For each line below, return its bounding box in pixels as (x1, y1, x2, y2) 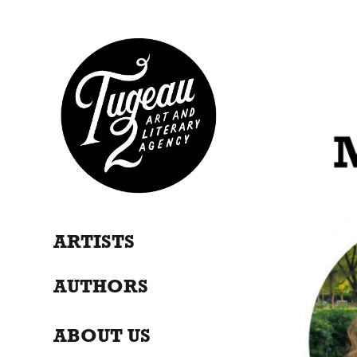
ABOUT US (53, 324, 151, 347)
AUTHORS (53, 275, 149, 297)
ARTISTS (53, 230, 135, 253)
